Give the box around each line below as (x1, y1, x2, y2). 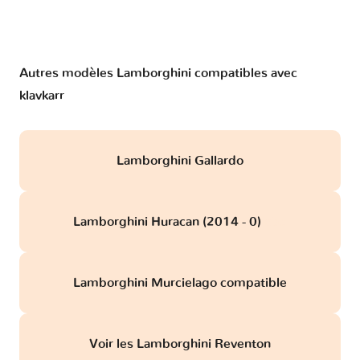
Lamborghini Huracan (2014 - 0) (72, 215, 264, 229)
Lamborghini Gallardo (117, 154, 243, 168)
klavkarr (19, 89, 64, 103)
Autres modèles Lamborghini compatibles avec (19, 67, 297, 80)
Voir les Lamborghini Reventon (89, 337, 271, 351)
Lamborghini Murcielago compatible (73, 276, 287, 290)
